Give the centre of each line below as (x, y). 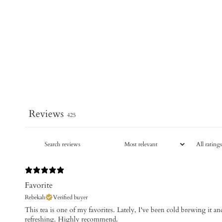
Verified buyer (70, 197)
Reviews (46, 113)
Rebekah (35, 197)
